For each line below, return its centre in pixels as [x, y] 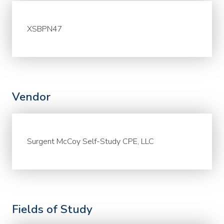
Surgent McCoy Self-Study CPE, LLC [91, 141]
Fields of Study [52, 209]
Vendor [31, 97]
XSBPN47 [45, 29]
